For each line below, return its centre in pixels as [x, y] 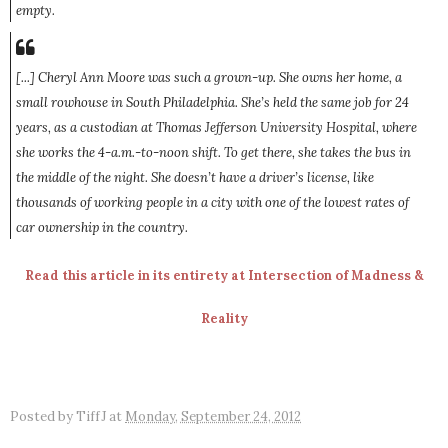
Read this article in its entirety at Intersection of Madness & [224, 276]
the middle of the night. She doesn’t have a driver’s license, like [195, 178]
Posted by [43, 417]
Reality [224, 319]
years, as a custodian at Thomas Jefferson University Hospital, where [216, 128]
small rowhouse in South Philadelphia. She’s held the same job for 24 [212, 103]
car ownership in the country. [102, 228]
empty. [35, 11]
